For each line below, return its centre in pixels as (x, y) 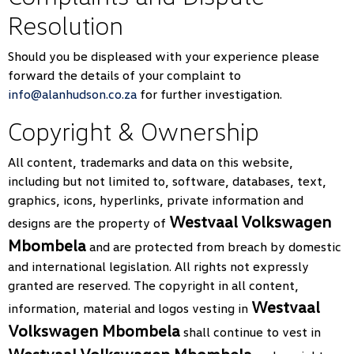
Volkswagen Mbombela (94, 330)
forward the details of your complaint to (124, 75)
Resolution (66, 25)
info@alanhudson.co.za (72, 94)
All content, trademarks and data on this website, (151, 162)
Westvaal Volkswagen (250, 221)
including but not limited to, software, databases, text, (167, 181)
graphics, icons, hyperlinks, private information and (156, 200)
